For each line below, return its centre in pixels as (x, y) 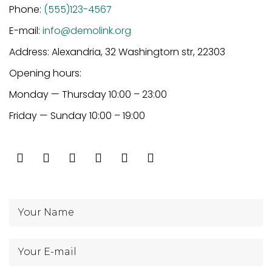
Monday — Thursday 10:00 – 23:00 (88, 95)
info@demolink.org (87, 31)
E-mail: (26, 31)
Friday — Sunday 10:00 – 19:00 (77, 116)
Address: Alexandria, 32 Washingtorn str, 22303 (117, 52)
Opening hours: (45, 73)
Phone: (26, 10)
